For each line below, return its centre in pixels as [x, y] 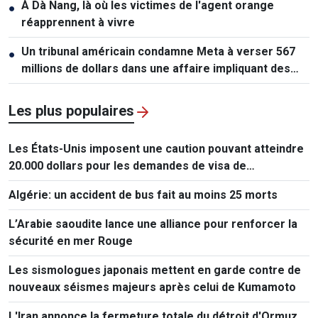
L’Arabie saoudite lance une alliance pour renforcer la [153, 224]
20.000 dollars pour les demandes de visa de [127, 166]
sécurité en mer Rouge [71, 241]
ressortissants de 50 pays [78, 183]
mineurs [43, 86]
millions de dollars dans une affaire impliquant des [156, 69]
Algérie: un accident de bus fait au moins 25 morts [143, 195]
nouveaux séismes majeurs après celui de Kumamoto [152, 287]
